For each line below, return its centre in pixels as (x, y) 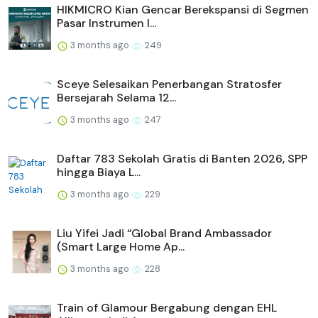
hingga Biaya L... (99, 172)
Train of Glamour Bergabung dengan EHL (167, 307)
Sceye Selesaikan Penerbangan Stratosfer (169, 84)
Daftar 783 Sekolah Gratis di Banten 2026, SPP (182, 158)
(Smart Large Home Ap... (121, 246)
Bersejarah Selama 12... (116, 97)
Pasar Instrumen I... (106, 23)
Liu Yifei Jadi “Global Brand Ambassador (164, 233)
